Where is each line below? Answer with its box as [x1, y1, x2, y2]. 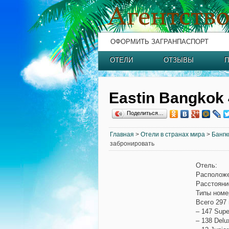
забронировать [110, 140, 154, 147]
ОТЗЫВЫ [164, 56, 194, 64]
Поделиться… [127, 110, 164, 116]
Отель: [196, 162, 217, 169]
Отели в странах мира [141, 131, 205, 138]
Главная [110, 131, 134, 138]
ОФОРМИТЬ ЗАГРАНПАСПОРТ [110, 38, 209, 45]
